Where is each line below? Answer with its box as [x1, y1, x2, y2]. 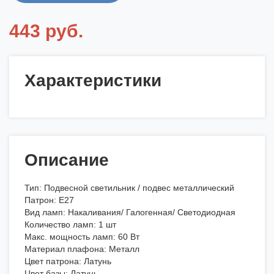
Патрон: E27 [24, 195, 74, 206]
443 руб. [9, 21, 83, 42]
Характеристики [24, 71, 161, 91]
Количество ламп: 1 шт [24, 220, 116, 230]
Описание [24, 150, 109, 170]
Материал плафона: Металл [24, 244, 139, 254]
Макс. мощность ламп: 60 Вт [24, 232, 139, 242]
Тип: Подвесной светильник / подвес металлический [24, 183, 234, 193]
